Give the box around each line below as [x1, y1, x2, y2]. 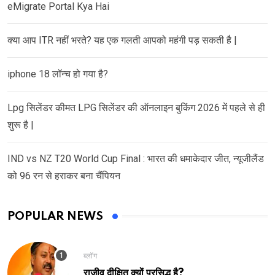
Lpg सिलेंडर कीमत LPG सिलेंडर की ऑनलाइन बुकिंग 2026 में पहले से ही [7, 101, 265, 114]
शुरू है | [7, 118, 34, 131]
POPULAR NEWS [7, 210, 103, 222]
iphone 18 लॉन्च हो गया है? [7, 68, 108, 80]
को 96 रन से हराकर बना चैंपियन [7, 169, 120, 182]
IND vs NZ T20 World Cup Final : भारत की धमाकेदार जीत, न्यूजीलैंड [7, 152, 264, 165]
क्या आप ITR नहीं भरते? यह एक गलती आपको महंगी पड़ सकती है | [7, 34, 237, 46]
